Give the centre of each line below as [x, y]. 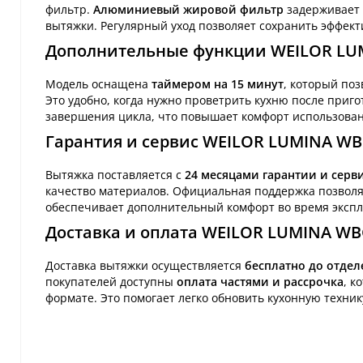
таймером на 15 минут [218, 83]
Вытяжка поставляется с [115, 174]
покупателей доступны [111, 281]
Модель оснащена [98, 83]
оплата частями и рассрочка [260, 281]
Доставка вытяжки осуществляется [145, 265]
